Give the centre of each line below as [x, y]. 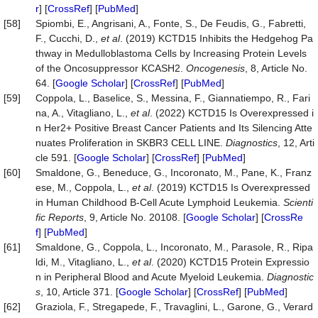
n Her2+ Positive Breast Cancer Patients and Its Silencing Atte [174, 128]
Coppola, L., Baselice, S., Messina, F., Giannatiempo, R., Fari [173, 98]
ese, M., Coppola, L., [84, 187]
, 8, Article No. [276, 68]
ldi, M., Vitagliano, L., [84, 262]
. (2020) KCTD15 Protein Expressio [230, 262]
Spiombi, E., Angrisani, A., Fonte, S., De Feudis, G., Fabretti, [171, 23]
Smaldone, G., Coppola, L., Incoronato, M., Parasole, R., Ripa [174, 247]
